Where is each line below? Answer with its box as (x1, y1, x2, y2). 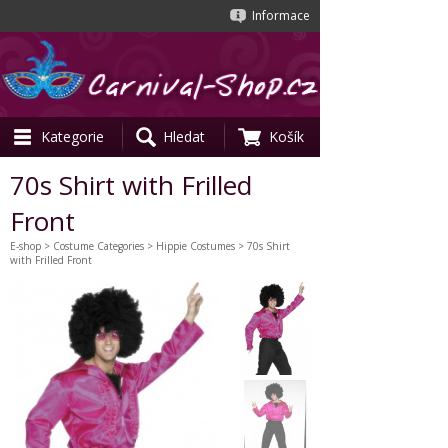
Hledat (163, 127, 205, 146)
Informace (252, 7, 310, 24)
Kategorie (41, 127, 104, 146)
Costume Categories (53, 239, 144, 253)
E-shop (10, 239, 41, 253)
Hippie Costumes (156, 239, 235, 253)
